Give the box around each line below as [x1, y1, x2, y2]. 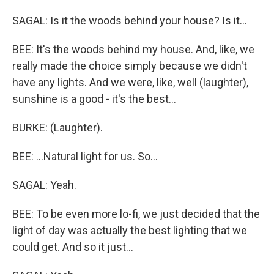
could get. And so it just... [12, 240, 133, 253]
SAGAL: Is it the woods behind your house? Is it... [12, 14, 247, 27]
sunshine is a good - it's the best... [12, 92, 176, 105]
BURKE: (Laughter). [12, 121, 103, 134]
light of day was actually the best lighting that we [12, 224, 247, 237]
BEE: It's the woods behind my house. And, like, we [12, 43, 254, 56]
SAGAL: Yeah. [12, 179, 76, 191]
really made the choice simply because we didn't [12, 59, 247, 72]
